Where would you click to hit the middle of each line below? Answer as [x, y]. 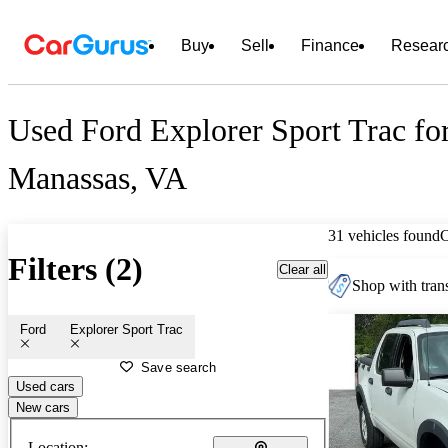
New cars [43, 407]
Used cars [45, 386]
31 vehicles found [384, 235]
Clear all [302, 269]
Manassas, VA [97, 178]
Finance [330, 45]
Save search [179, 367]
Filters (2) [75, 269]
